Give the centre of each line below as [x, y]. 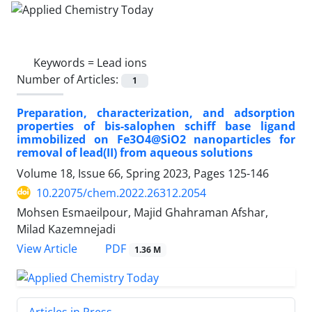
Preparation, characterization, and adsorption [156, 112]
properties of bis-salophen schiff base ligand [156, 126]
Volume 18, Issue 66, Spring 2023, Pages [122, 173]
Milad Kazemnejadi [66, 229]
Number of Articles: [69, 79]
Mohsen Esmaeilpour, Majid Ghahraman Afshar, [142, 212]
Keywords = [65, 62]
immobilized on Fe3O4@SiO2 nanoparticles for [156, 139]
